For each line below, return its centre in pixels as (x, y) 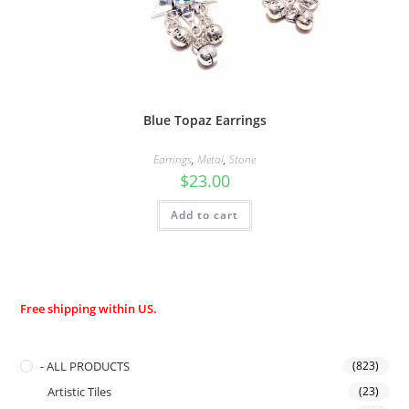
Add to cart (204, 215)
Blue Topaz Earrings (204, 120)
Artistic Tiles (80, 392)
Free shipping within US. (89, 309)
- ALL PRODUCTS (85, 367)
